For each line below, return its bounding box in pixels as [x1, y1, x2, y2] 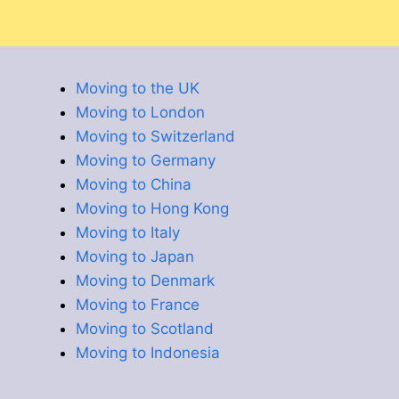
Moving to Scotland [76, 319, 214, 338]
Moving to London [76, 102, 205, 121]
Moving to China [76, 175, 191, 193]
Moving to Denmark [76, 271, 215, 289]
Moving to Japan [76, 247, 194, 265]
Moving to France [76, 295, 199, 313]
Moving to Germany [76, 151, 216, 169]
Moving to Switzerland [76, 126, 235, 145]
